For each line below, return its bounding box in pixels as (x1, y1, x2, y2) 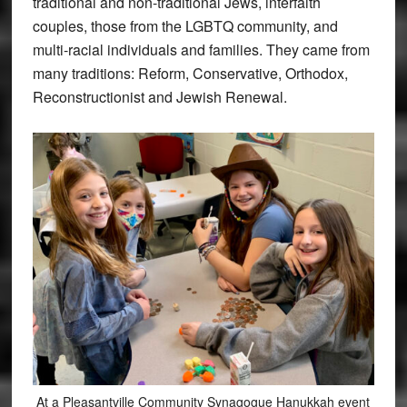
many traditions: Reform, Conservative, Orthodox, (32, 62, 348, 84)
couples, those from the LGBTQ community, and (32, 15, 338, 36)
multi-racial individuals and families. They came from (32, 38, 370, 60)
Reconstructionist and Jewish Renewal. (32, 85, 287, 107)
